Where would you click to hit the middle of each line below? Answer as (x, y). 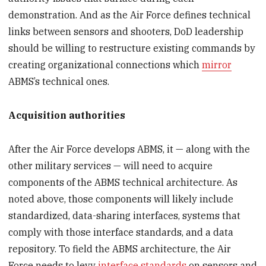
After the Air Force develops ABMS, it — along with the (129, 149)
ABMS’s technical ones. (59, 82)
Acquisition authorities (67, 115)
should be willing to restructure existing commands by (132, 48)
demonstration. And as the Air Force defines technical (130, 15)
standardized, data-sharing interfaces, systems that (125, 215)
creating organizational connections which (105, 65)
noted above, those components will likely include (121, 199)
